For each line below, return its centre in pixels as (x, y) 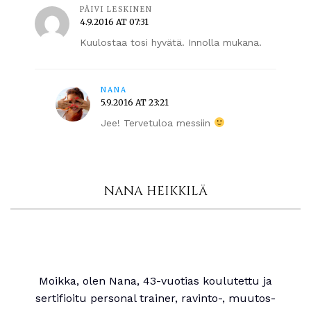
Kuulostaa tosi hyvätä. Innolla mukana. (171, 42)
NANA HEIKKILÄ (155, 191)
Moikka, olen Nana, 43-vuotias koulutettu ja (155, 280)
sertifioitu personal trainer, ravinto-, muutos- (155, 298)
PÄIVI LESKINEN (116, 9)
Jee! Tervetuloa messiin (157, 123)
